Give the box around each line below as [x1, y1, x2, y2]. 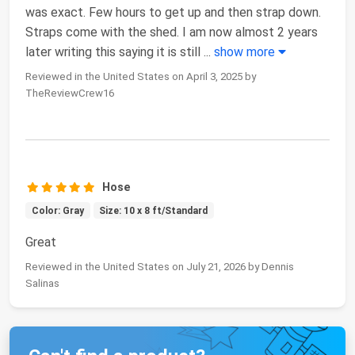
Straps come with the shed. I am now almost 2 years [25, 24, 318, 40]
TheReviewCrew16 [25, 86, 114, 99]
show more [214, 44, 278, 59]
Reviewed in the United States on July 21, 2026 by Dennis [25, 260, 294, 273]
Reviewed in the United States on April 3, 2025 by [25, 70, 256, 82]
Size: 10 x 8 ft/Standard [99, 204, 208, 216]
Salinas [25, 277, 59, 289]
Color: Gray [31, 204, 84, 216]
